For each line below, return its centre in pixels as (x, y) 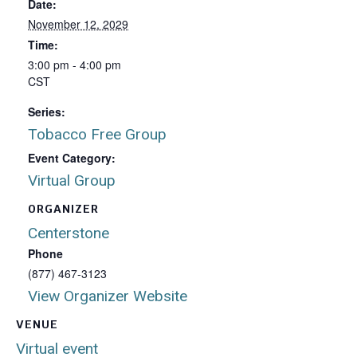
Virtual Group (72, 180)
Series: (47, 112)
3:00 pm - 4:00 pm (75, 65)
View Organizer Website (108, 296)
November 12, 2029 (78, 24)
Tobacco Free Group (97, 134)
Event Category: (72, 158)
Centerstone (69, 233)
